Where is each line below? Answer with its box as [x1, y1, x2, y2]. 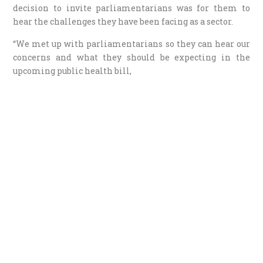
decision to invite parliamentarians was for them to [13, 2, 250, 14]
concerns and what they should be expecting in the [13, 51, 250, 63]
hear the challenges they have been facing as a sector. [13, 15, 234, 27]
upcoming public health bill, [13, 65, 132, 76]
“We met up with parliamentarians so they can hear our [13, 38, 250, 49]
